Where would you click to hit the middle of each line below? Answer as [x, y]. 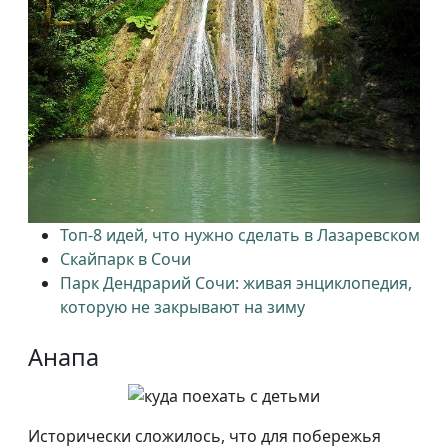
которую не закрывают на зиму [182, 307]
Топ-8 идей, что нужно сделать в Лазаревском [240, 235]
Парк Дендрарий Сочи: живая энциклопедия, [236, 283]
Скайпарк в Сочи [125, 259]
